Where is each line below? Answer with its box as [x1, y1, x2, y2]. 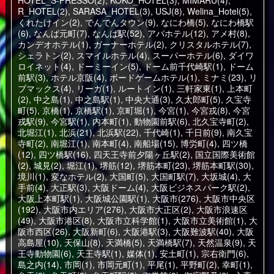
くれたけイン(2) [17, 16, 80, 28]
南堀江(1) [50, 137, 87, 149]
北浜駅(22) [97, 126, 139, 138]
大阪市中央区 [203, 192, 255, 204]
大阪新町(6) [72, 225, 118, 237]
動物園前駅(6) [133, 115, 188, 127]
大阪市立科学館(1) [97, 214, 168, 226]
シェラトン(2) [17, 49, 72, 61]
